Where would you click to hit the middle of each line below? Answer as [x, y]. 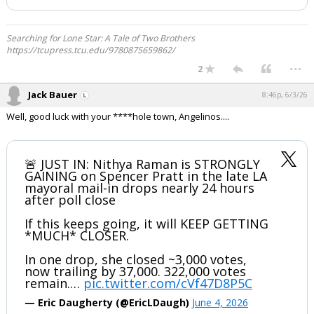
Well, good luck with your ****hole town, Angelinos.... [118, 116]
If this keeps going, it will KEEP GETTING [146, 224]
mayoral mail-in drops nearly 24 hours [139, 188]
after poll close [70, 200]
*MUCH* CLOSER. [77, 235]
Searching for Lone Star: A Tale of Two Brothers [101, 38]
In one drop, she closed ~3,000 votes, [136, 259]
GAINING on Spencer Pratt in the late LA [146, 176]
